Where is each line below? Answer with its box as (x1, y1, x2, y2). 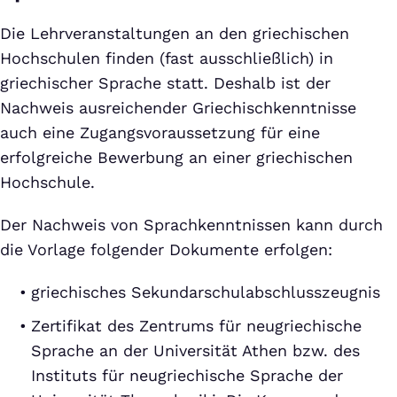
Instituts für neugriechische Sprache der (31, 366, 343, 385)
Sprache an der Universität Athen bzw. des (31, 341, 360, 360)
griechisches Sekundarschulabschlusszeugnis (31, 283, 380, 301)
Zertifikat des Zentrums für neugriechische (31, 316, 362, 335)
